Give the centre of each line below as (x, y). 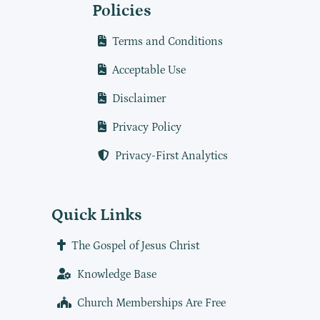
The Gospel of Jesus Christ (135, 246)
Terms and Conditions (167, 42)
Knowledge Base (116, 275)
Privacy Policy (147, 127)
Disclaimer (139, 99)
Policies (122, 11)
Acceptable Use (149, 70)
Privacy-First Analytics (171, 156)
